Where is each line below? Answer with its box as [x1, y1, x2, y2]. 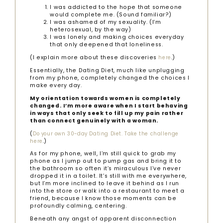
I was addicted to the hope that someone [50, 3, 182, 11]
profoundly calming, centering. [30, 202, 127, 210]
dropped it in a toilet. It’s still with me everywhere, [30, 172, 187, 180]
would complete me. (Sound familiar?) [50, 11, 172, 19]
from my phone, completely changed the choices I [30, 74, 190, 82]
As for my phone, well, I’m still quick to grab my [30, 150, 176, 158]
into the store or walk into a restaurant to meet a [30, 187, 185, 195]
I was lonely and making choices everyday [50, 33, 184, 41]
